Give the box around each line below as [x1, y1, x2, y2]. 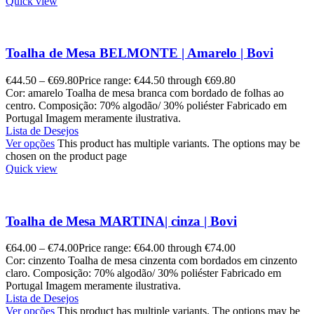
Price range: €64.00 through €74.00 [78, 242, 235, 254]
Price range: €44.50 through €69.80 [78, 74, 235, 86]
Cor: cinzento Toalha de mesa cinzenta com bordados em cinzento [6, 254, 297, 267]
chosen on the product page [6, 149, 127, 162]
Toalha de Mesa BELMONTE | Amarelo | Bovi [6, 46, 273, 61]
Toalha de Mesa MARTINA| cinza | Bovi [6, 213, 237, 228]
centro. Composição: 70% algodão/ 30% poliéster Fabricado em [6, 99, 287, 111]
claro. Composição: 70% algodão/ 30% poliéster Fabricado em [6, 267, 281, 280]
